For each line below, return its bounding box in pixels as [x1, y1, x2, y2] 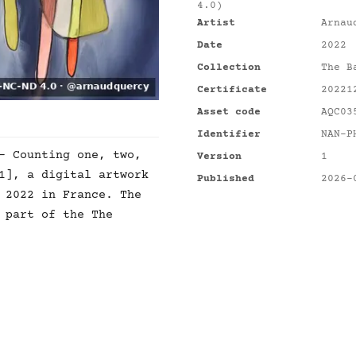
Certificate [197, 84, 267, 95]
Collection [197, 62, 261, 73]
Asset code [197, 106, 261, 118]
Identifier [197, 129, 261, 140]
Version [197, 151, 242, 162]
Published [197, 173, 254, 184]
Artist [197, 17, 235, 29]
